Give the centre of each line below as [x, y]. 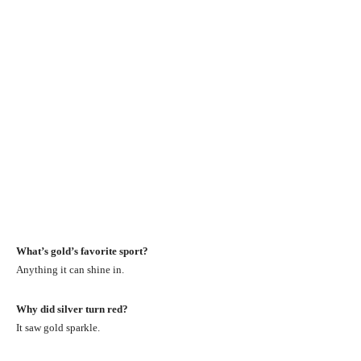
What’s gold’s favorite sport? [82, 251]
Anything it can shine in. [70, 269]
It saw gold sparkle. [58, 327]
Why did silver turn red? [72, 309]
